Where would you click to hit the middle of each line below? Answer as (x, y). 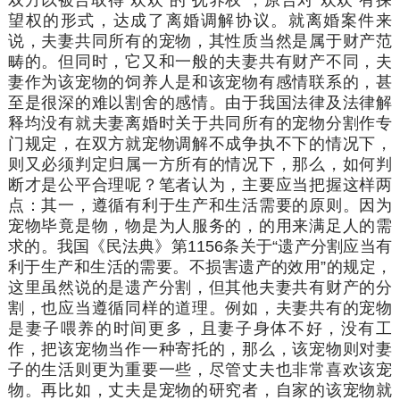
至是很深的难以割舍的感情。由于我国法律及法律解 (200, 102)
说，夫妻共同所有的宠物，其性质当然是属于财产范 (200, 41)
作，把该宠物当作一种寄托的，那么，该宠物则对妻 (200, 349)
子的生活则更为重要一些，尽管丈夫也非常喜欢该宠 (200, 369)
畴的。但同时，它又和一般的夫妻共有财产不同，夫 (200, 61)
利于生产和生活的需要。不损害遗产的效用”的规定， (200, 267)
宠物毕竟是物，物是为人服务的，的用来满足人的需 (200, 225)
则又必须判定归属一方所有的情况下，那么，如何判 (200, 164)
